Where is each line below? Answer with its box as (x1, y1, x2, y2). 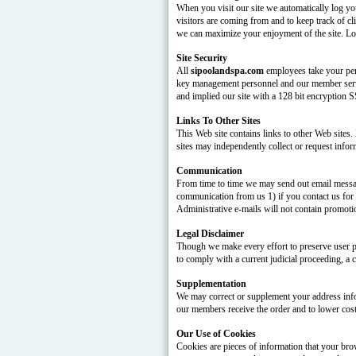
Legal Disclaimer (176, 228, 244, 239)
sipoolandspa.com (191, 65, 264, 76)
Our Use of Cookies (176, 328, 256, 339)
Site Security (176, 52, 227, 64)
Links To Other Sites (176, 115, 261, 126)
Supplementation (176, 278, 246, 289)
